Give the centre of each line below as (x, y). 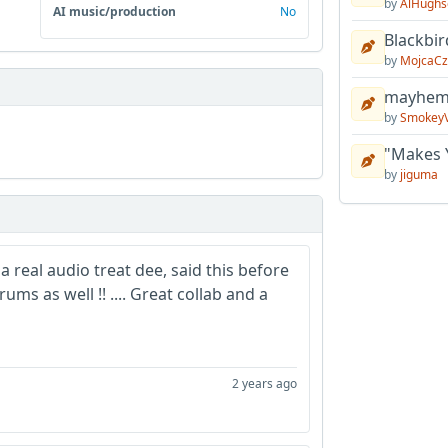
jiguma (418, 174)
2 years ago (264, 383)
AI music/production (115, 11)
